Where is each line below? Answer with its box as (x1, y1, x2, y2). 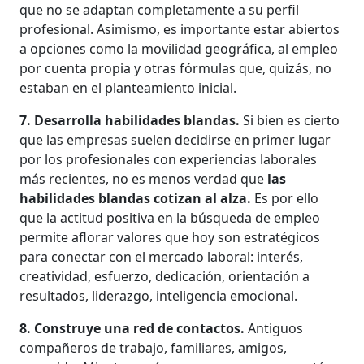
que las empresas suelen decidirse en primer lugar (19, 130, 331, 149)
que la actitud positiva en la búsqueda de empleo (19, 208, 321, 227)
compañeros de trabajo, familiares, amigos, (19, 338, 288, 357)
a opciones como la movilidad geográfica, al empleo (19, 39, 339, 58)
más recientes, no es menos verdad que (19, 169, 268, 188)
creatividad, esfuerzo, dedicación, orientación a (19, 266, 310, 285)
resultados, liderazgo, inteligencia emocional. (19, 286, 298, 305)
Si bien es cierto (243, 110, 340, 129)
